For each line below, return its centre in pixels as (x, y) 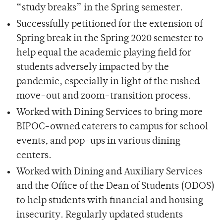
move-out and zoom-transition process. (103, 96)
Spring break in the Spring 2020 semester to (110, 39)
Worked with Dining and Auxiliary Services (109, 172)
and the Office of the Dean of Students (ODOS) (115, 186)
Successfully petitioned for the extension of (109, 24)
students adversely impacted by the (92, 67)
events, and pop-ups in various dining (98, 141)
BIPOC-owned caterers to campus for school (112, 127)
